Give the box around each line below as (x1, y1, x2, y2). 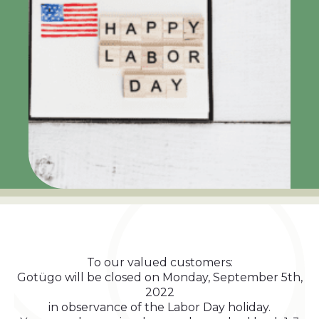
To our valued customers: (86, 256, 233, 269)
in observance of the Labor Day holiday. (48, 300, 271, 314)
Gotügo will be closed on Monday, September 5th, (16, 271, 303, 284)
